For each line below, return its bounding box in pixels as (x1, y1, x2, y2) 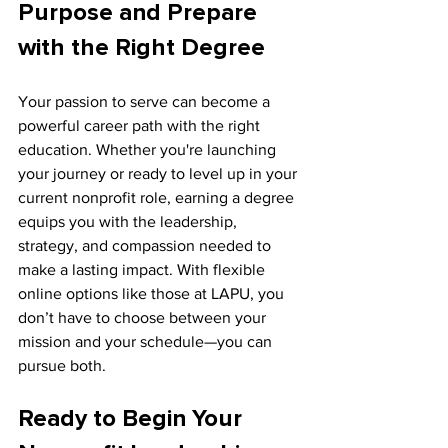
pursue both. (18, 357, 106, 375)
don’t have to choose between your (18, 309, 270, 327)
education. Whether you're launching (18, 141, 280, 159)
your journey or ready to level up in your (18, 165, 301, 183)
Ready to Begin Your (18, 407, 248, 432)
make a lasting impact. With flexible (18, 261, 269, 279)
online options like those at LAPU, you (18, 285, 288, 303)
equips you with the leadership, (18, 213, 241, 231)
